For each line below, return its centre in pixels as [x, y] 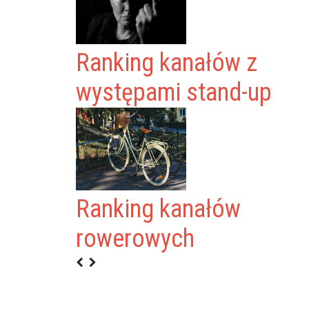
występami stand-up [174, 92]
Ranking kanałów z [167, 63]
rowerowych [136, 239]
